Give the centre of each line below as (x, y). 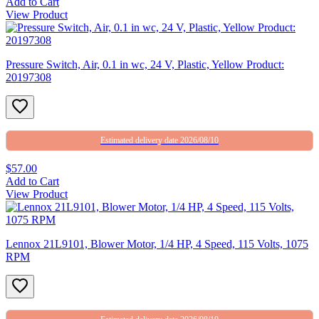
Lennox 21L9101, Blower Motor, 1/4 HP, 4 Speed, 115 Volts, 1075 (157, 244)
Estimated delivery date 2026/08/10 (159, 140)
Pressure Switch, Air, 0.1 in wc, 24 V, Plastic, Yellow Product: (145, 64)
